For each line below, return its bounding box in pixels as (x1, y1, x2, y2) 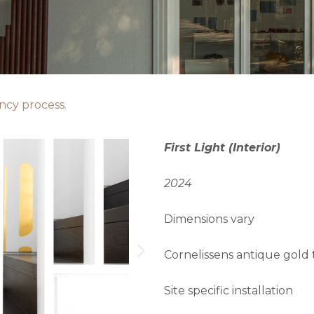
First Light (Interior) (164, 141, 280, 155)
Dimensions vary (164, 212, 254, 226)
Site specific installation (164, 284, 293, 298)
